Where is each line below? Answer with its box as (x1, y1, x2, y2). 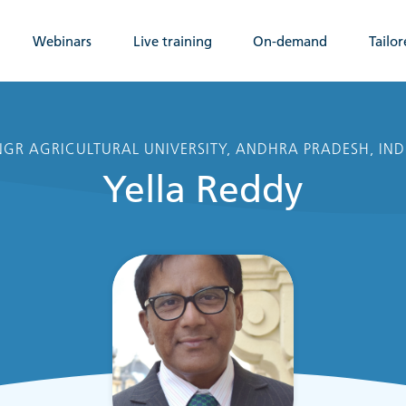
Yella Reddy (102, 168, 304, 212)
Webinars (33, 32, 92, 50)
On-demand (253, 32, 328, 50)
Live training (132, 32, 212, 50)
